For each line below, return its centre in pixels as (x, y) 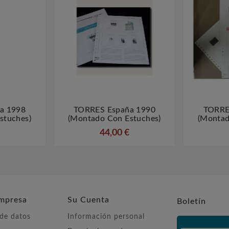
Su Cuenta (88, 200)
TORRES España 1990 (114, 110)
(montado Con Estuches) (114, 119)
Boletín (191, 202)
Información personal (106, 217)
